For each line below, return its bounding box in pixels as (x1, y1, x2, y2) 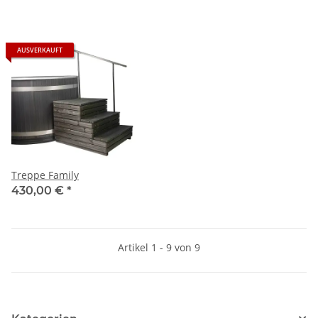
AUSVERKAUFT (17, 45, 62, 55)
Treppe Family (11, 168, 79, 182)
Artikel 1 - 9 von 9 (118, 240, 200, 254)
